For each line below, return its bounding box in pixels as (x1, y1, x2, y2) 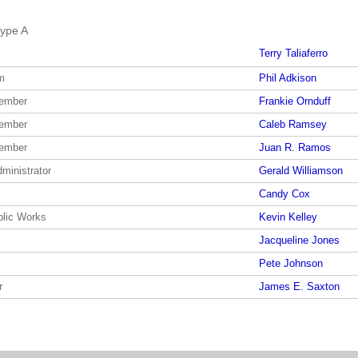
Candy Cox (259, 188, 310, 200)
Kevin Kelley (259, 211, 317, 223)
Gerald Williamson (259, 165, 343, 177)
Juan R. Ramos (259, 141, 331, 153)
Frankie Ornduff (259, 95, 331, 107)
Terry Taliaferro (259, 47, 328, 59)
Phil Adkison (259, 72, 316, 84)
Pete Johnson (259, 257, 323, 269)
